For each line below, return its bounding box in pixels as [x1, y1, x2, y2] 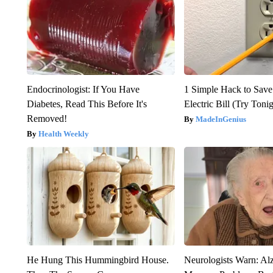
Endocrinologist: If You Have [26, 83, 140, 94]
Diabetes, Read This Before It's [26, 98, 147, 109]
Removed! [26, 113, 67, 124]
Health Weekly [38, 129, 89, 138]
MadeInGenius [196, 114, 247, 124]
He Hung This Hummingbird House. [26, 254, 169, 265]
